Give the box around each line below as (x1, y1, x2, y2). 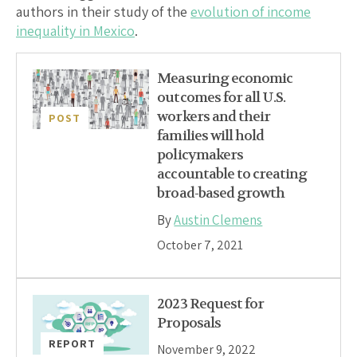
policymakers (157, 145, 243, 164)
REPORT (49, 335, 96, 351)
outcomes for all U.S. (157, 88, 286, 107)
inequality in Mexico (16, 21, 135, 40)
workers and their (157, 107, 271, 126)
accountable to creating (157, 164, 308, 183)
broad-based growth (157, 183, 285, 202)
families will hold (157, 126, 265, 145)
